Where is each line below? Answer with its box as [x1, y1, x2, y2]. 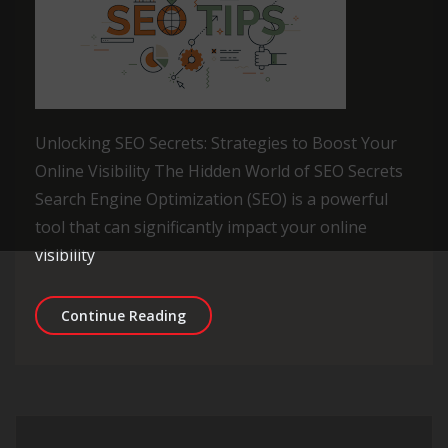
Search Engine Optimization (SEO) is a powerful [35, 188, 388, 210]
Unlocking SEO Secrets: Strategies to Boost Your [35, 132, 397, 154]
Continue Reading [61, 306, 186, 325]
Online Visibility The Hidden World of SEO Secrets [35, 160, 403, 182]
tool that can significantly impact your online [35, 216, 367, 238]
